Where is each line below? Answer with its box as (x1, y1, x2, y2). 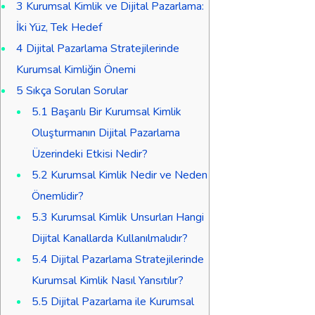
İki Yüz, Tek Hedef (16, 19, 102, 35)
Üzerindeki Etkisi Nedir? (32, 146, 148, 162)
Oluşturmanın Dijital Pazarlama (32, 124, 180, 141)
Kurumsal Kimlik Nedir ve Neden (48, 167, 207, 183)
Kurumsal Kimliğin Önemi (16, 61, 136, 77)
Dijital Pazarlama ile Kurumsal (48, 293, 194, 309)
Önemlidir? (32, 188, 84, 204)
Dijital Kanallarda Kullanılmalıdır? (32, 230, 188, 246)
